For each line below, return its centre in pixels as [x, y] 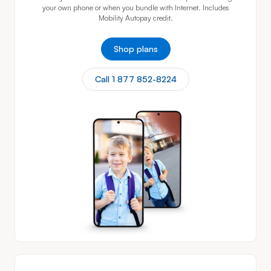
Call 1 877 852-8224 [135, 79]
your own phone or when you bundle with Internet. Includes [135, 7]
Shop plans [135, 48]
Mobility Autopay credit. [135, 18]
